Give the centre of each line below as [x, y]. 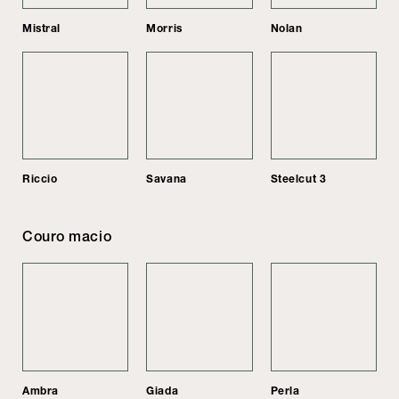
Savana [167, 179]
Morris [164, 28]
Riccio [40, 179]
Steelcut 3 [298, 179]
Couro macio [67, 237]
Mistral [41, 28]
